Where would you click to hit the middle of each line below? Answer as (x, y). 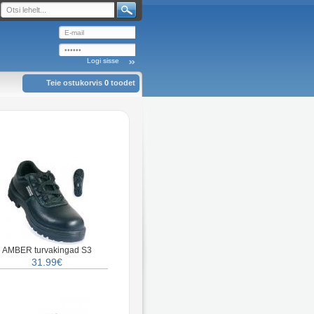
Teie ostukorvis (75, 83)
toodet (122, 83)
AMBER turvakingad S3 (47, 250)
